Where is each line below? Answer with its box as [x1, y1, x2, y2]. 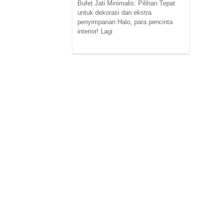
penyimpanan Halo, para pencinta [77, 18, 173, 26]
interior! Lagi [77, 27, 112, 35]
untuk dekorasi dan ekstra [77, 8, 151, 16]
